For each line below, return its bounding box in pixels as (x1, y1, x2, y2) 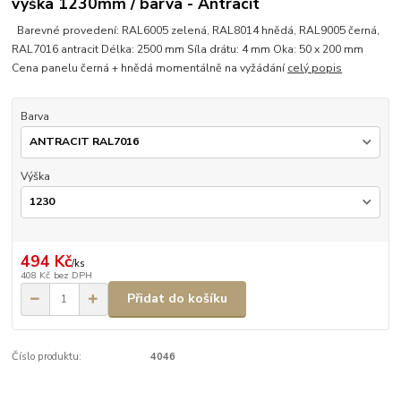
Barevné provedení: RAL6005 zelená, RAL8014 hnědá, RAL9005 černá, (12, 23, 380, 38)
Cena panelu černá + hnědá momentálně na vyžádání (12, 61, 288, 76)
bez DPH (53, 269, 92, 283)
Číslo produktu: (12, 349, 82, 363)
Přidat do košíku (127, 290, 227, 308)
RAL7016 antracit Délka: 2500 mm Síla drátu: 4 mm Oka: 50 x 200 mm (12, 42, 364, 57)
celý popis (287, 61, 343, 76)
